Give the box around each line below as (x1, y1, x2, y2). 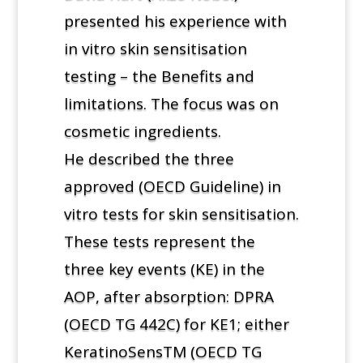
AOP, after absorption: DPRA (63, 285, 274, 307)
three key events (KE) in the (63, 258, 265, 280)
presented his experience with (63, 10, 287, 32)
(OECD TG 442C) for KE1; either (63, 313, 289, 335)
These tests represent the (63, 230, 255, 252)
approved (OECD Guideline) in (63, 175, 281, 197)
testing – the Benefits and (63, 65, 254, 87)
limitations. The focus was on (63, 92, 279, 114)
